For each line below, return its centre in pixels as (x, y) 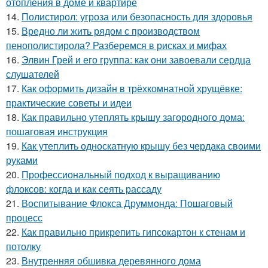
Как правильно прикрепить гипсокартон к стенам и (133, 232)
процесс (24, 217)
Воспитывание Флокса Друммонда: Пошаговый (127, 203)
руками (22, 160)
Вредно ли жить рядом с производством (111, 31)
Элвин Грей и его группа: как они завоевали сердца (136, 60)
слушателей (33, 74)
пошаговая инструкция (57, 131)
